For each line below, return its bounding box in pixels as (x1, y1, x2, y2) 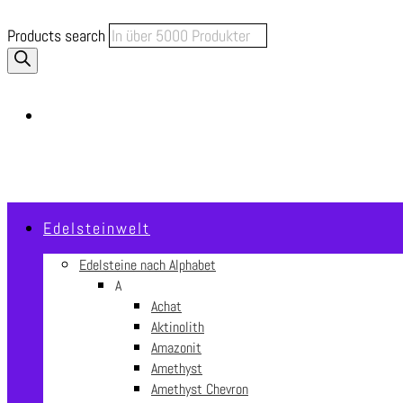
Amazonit (151, 338, 201, 357)
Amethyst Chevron (151, 380, 248, 399)
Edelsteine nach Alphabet (79, 255, 216, 274)
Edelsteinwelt (43, 218, 150, 238)
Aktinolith (151, 318, 204, 336)
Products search (7, 25, 109, 46)
